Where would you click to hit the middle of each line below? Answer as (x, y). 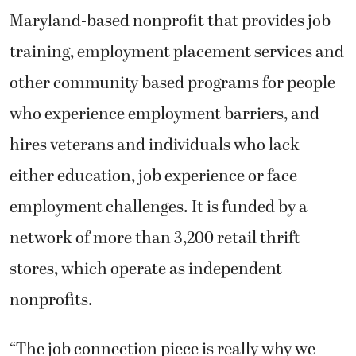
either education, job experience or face (153, 177)
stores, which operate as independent (146, 270)
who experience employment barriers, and (164, 115)
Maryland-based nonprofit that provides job (170, 22)
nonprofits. (51, 301)
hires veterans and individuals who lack (155, 146)
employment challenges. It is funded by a (159, 208)
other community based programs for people (172, 84)
